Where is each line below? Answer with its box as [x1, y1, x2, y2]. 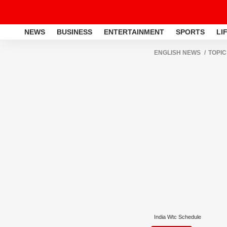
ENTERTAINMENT [104, 27, 164, 36]
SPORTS [176, 27, 205, 36]
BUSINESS [57, 27, 92, 36]
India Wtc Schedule [154, 214, 201, 220]
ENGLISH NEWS [154, 49, 201, 56]
